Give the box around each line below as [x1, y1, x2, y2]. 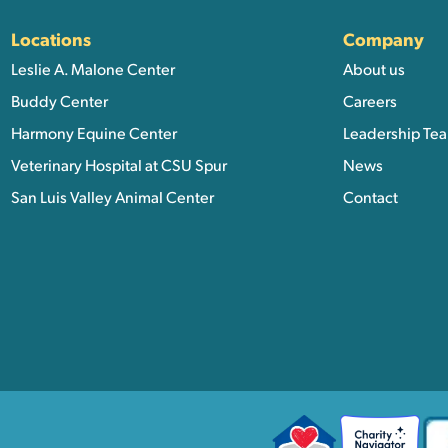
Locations [10, 32, 91, 51]
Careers [342, 95, 397, 111]
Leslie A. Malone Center [10, 63, 175, 79]
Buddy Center [10, 95, 108, 111]
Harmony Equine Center [10, 127, 177, 143]
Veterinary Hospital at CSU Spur [10, 159, 227, 175]
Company [342, 32, 424, 51]
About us [342, 63, 405, 79]
